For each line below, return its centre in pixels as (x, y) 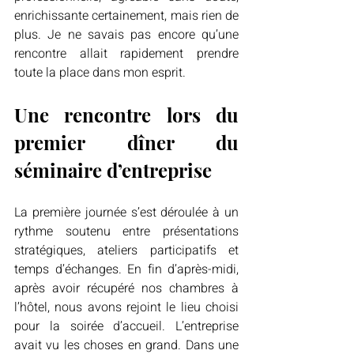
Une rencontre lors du (126, 115)
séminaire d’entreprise (113, 170)
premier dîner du (126, 142)
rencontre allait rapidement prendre (126, 54)
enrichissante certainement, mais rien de (126, 16)
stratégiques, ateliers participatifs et (126, 250)
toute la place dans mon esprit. (100, 73)
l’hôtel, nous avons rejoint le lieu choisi (126, 307)
